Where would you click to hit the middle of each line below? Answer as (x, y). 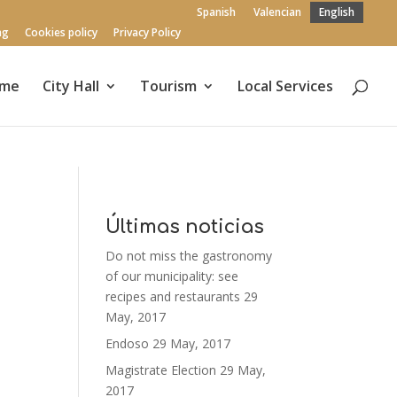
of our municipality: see (172, 276)
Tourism (168, 86)
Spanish (216, 12)
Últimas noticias (185, 227)
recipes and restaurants (173, 296)
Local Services (285, 86)
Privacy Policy (147, 32)
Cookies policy (61, 32)
